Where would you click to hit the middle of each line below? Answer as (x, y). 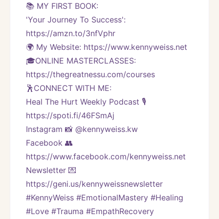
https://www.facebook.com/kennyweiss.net (106, 156)
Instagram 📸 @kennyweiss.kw (82, 129)
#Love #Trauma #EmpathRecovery (90, 211)
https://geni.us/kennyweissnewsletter (98, 184)
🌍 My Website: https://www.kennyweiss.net (107, 47)
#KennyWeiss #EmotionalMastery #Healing (105, 197)
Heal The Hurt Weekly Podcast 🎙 (86, 101)
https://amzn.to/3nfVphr (71, 33)
